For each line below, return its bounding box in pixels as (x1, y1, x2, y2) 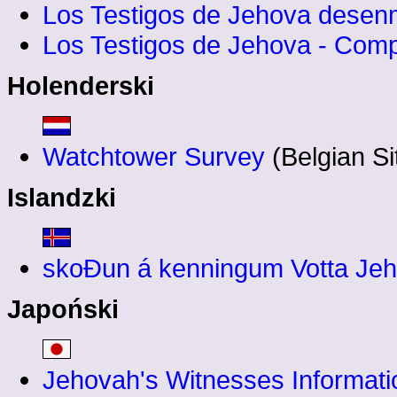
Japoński (7, 294, 119, 324)
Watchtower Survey (43, 142, 265, 172)
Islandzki (7, 183, 116, 213)
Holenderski (7, 71, 154, 101)
